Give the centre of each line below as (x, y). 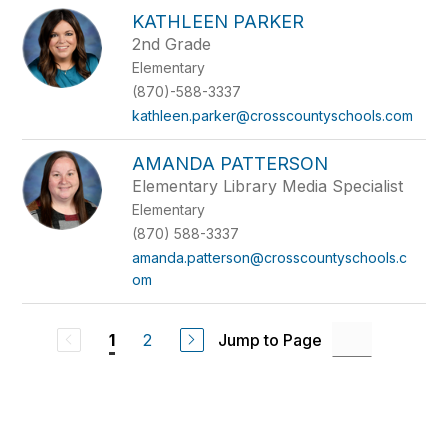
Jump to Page (269, 339)
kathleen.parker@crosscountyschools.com (273, 115)
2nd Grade (172, 44)
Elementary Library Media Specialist (268, 186)
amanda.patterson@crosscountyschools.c (270, 257)
